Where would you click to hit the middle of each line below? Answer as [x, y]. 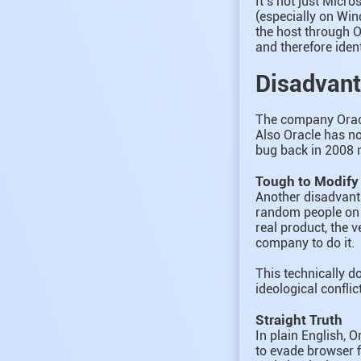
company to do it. [305, 243]
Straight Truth [299, 320]
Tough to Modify [307, 181]
